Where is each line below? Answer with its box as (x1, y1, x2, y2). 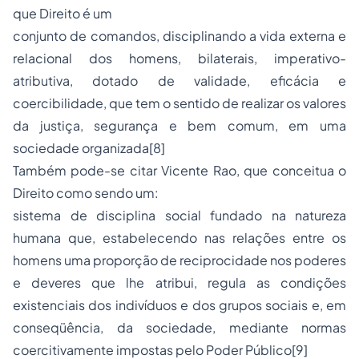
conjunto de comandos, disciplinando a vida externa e (13, 27, 346, 44)
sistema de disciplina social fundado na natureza (13, 207, 346, 224)
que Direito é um (13, 5, 112, 22)
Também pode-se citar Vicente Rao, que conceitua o (13, 162, 346, 179)
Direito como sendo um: (13, 184, 159, 201)
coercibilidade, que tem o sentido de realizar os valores (13, 95, 346, 111)
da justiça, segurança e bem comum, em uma (13, 117, 346, 134)
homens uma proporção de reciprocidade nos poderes (13, 252, 346, 268)
